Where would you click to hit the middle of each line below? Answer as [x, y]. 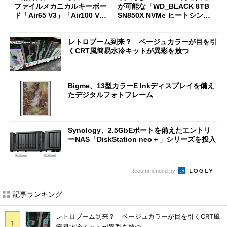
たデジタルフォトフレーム [110, 95]
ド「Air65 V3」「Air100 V [57, 15]
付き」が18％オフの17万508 [164, 25]
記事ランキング [37, 194]
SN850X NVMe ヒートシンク [164, 15]
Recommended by [154, 171]
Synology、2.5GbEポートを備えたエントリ [139, 130]
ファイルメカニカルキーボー [60, 6]
